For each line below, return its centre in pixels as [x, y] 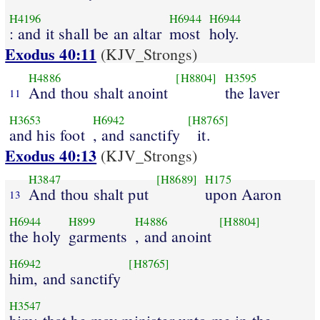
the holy [35, 236]
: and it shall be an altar [85, 33]
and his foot [47, 134]
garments [98, 236]
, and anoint [174, 236]
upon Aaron [243, 194]
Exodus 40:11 [51, 54]
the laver [252, 92]
